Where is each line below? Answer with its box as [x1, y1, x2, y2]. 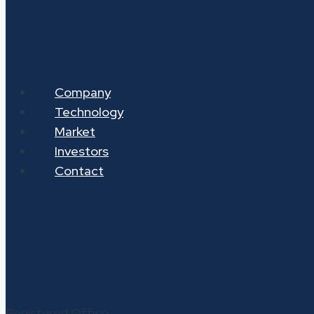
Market [55, 123, 95, 140]
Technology [55, 104, 123, 121]
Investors [55, 143, 109, 160]
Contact [55, 163, 104, 179]
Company [55, 84, 111, 101]
